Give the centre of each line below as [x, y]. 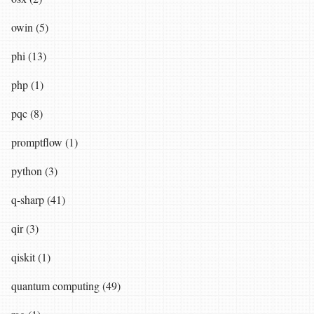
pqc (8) [27, 114]
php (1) [27, 85]
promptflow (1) [45, 142]
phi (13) [29, 56]
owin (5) [30, 27]
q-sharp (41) [38, 200]
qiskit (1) [31, 257]
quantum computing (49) [66, 286]
